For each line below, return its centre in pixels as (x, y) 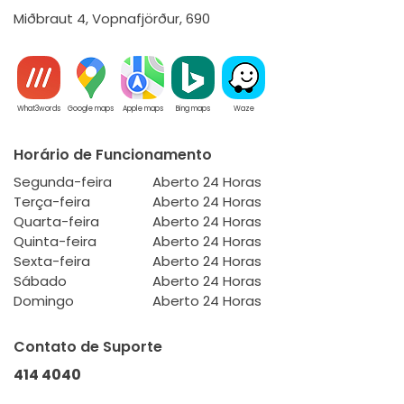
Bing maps (193, 109)
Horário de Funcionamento (113, 155)
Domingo (44, 301)
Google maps (91, 109)
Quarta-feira (56, 221)
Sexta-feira (52, 261)
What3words (39, 109)
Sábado (40, 281)
